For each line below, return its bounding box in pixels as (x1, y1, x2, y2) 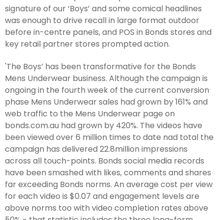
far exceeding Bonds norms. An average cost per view (5, 178, 213, 190)
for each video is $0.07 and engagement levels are (5, 190, 199, 202)
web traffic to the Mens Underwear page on (5, 108, 175, 119)
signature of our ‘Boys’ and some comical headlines (5, 3, 202, 15)
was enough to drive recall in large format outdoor (5, 15, 199, 27)
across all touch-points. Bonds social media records (5, 155, 204, 166)
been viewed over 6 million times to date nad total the (5, 131, 214, 143)
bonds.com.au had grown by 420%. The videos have (5, 119, 202, 131)
